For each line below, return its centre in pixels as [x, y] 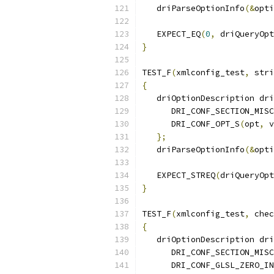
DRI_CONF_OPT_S [191, 124]
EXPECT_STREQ [179, 175]
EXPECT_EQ [171, 34]
